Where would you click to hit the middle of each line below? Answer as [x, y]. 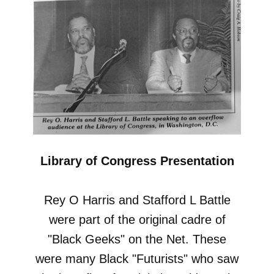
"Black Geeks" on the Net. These [137, 239]
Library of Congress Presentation [137, 161]
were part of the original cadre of [137, 220]
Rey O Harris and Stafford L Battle [137, 200]
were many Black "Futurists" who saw [137, 259]
